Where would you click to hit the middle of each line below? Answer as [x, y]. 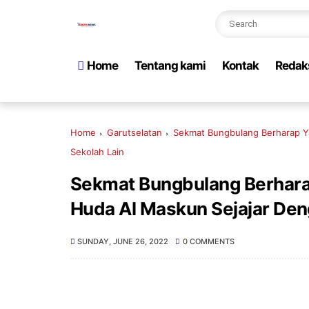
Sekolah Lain [97, 152]
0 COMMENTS [208, 241]
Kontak [240, 66]
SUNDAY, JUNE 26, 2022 [123, 241]
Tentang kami [170, 66]
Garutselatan [134, 132]
